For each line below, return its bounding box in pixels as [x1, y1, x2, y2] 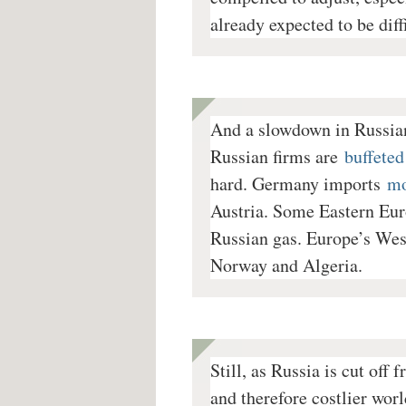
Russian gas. [210, 226, 306, 251]
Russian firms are [210, 144, 338, 169]
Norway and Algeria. [210, 253, 362, 278]
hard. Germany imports [210, 171, 381, 197]
